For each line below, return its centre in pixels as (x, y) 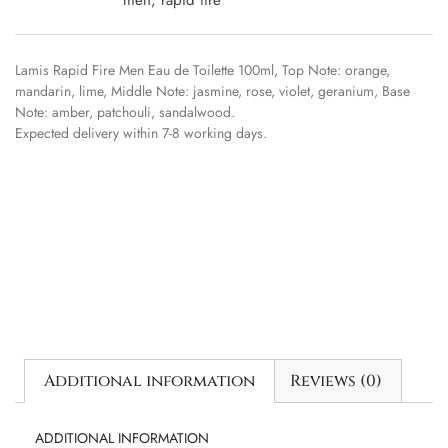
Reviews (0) (335, 380)
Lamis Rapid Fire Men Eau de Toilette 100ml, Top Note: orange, (202, 69)
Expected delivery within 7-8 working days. (141, 132)
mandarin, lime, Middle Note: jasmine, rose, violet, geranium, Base (212, 90)
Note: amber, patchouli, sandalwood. (125, 111)
